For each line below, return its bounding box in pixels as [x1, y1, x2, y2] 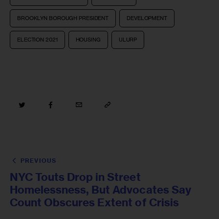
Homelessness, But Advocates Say [10, 182, 191, 197]
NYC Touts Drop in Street [10, 170, 141, 184]
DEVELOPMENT [127, 14, 167, 22]
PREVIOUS [20, 156, 57, 164]
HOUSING [75, 36, 101, 43]
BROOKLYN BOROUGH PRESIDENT [17, 14, 109, 22]
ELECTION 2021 [17, 36, 58, 43]
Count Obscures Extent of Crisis [10, 195, 179, 209]
